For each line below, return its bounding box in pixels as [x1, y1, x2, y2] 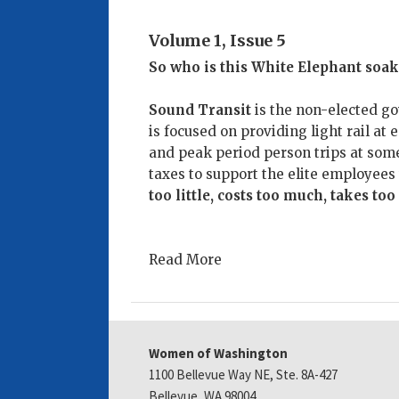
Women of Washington [149, 345, 288, 362]
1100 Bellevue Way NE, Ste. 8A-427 [149, 366, 338, 384]
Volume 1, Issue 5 [149, 30, 286, 52]
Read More [149, 251, 222, 269]
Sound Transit [149, 102, 255, 119]
